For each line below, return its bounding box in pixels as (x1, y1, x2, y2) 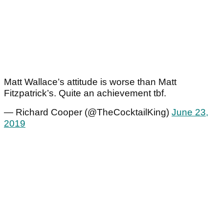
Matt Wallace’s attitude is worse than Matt (4, 77, 176, 88)
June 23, (172, 107, 208, 118)
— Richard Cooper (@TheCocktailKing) (4, 107, 172, 118)
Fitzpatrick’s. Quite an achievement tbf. (4, 88, 166, 99)
